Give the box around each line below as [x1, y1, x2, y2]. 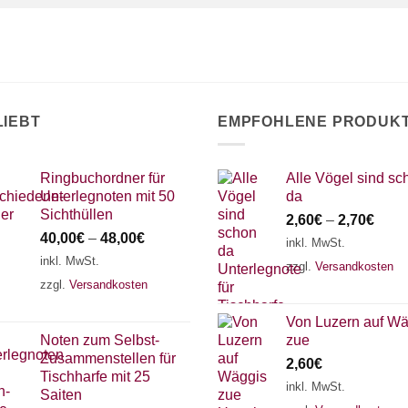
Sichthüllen [40, 206, 113, 222]
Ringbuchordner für [40, 169, 165, 186]
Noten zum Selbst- [40, 332, 159, 349]
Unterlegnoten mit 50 [40, 188, 175, 204]
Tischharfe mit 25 [40, 369, 150, 385]
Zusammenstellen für [40, 351, 176, 367]
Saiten [40, 387, 82, 403]
